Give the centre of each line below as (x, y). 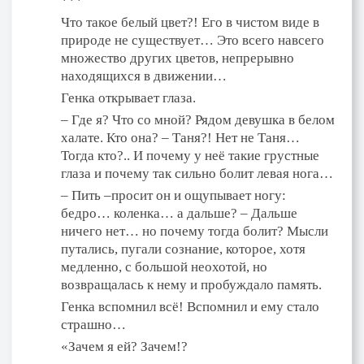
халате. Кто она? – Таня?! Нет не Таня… (180, 137)
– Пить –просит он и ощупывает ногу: (173, 195)
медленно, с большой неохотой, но (164, 266)
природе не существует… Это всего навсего (193, 40)
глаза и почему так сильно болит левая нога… (197, 173)
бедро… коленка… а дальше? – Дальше (179, 213)
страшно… (93, 324)
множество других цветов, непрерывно (178, 58)
